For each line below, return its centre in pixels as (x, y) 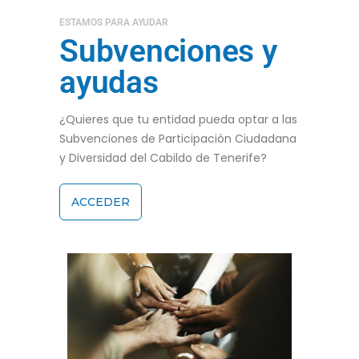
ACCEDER (101, 202)
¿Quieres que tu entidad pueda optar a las (178, 120)
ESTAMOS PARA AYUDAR (114, 23)
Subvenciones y (168, 52)
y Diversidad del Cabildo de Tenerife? (163, 158)
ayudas (109, 83)
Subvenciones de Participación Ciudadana (178, 139)
